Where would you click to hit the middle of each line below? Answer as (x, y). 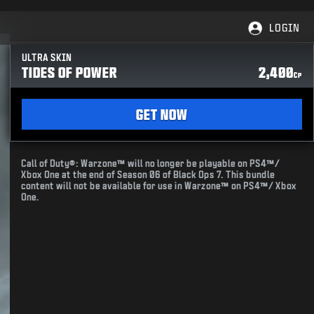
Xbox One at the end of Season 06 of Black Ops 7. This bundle (148, 175)
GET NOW (162, 114)
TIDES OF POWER (70, 72)
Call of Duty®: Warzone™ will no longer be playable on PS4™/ (151, 164)
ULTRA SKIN (47, 58)
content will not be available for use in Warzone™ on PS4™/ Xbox (159, 186)
